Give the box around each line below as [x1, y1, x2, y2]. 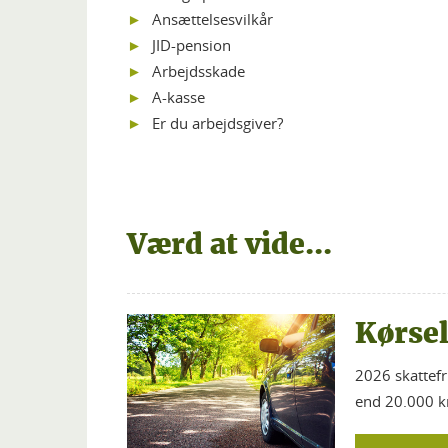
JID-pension [152, 34, 231, 55]
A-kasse [152, 86, 205, 107]
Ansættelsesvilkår [152, 8, 273, 29]
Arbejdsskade [152, 60, 245, 81]
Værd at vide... [127, 225, 332, 262]
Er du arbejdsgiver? [152, 112, 283, 133]
